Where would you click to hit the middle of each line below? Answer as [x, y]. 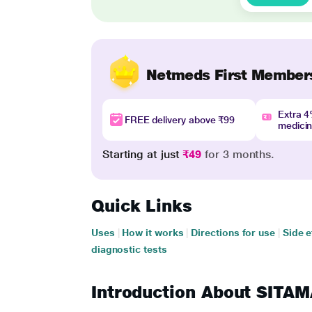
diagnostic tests [129, 249]
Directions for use [233, 233]
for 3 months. [238, 154]
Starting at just [142, 154]
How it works [153, 233]
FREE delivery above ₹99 [180, 120]
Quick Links [141, 206]
